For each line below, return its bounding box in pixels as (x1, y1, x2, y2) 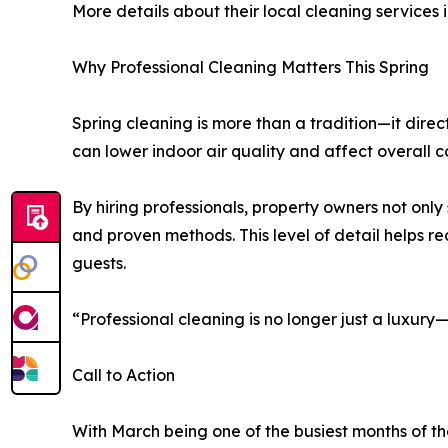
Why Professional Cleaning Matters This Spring (72, 56, 429, 77)
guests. (72, 252, 126, 273)
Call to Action (72, 364, 175, 385)
